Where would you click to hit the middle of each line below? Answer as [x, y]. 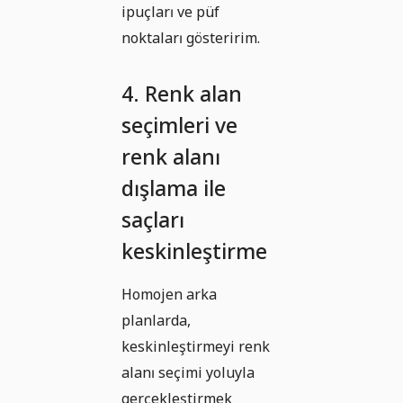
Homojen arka [169, 295]
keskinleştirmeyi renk [196, 347]
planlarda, [156, 321]
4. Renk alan [182, 94]
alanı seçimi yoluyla [188, 373]
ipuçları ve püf [170, 12]
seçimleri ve [179, 125]
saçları [153, 220]
